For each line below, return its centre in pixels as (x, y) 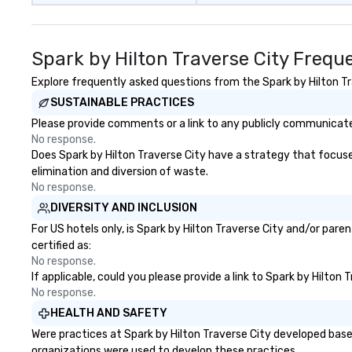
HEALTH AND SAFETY (109, 313)
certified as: (61, 246)
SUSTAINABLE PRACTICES (122, 103)
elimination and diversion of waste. (120, 172)
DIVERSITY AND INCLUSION (124, 208)
